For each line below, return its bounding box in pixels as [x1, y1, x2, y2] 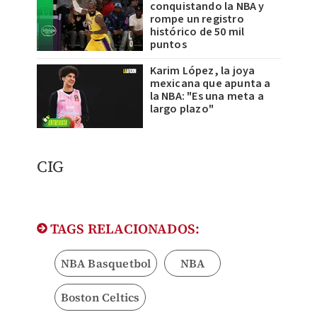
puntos [149, 36, 187, 52]
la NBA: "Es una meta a [149, 88, 264, 104]
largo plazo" [149, 100, 214, 117]
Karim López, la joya [149, 62, 255, 79]
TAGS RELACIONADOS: [47, 219, 200, 238]
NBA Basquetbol [60, 255, 151, 271]
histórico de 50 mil [149, 23, 245, 40]
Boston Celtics [60, 289, 140, 305]
